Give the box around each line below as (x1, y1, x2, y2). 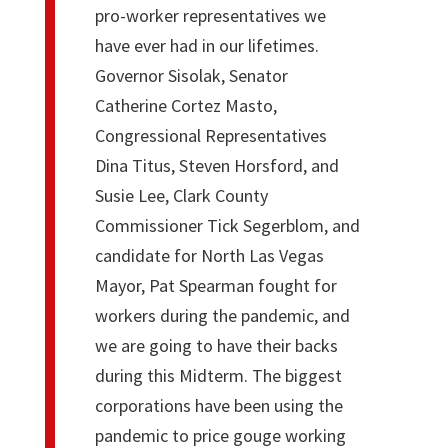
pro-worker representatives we (94, 3, 326, 27)
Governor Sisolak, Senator (94, 63, 288, 87)
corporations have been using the (94, 393, 343, 417)
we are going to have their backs (94, 333, 338, 357)
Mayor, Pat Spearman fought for (94, 273, 337, 297)
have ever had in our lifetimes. (94, 33, 319, 57)
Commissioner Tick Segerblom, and (94, 213, 360, 237)
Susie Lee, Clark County (94, 183, 268, 207)
